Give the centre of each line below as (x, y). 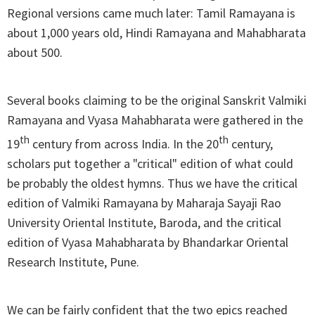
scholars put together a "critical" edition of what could (150, 164)
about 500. (35, 53)
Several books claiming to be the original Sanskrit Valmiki (157, 101)
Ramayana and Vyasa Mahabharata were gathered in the (155, 120)
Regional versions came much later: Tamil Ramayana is (151, 13)
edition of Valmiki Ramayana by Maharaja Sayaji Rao (144, 203)
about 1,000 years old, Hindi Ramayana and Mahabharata (156, 33)
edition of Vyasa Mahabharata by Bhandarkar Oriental (148, 243)
